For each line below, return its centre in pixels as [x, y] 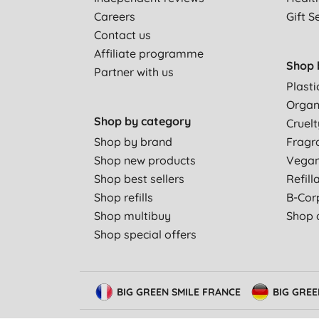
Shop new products [145, 161]
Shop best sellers [139, 179]
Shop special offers [145, 235]
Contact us [122, 35]
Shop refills [123, 198]
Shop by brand [133, 142]
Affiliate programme [148, 54]
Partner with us [134, 72]
